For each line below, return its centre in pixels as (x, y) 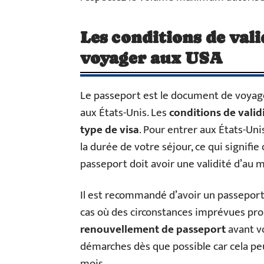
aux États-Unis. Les (125, 113)
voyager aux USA (152, 58)
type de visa (110, 130)
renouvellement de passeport (153, 230)
